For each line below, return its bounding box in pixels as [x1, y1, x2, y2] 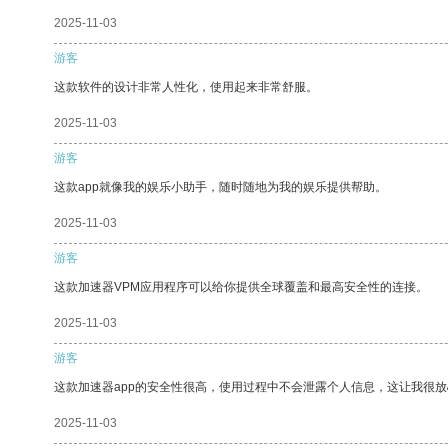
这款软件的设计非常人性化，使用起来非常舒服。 [54, 79, 318, 94]
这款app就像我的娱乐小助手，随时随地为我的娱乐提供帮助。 [54, 179, 387, 194]
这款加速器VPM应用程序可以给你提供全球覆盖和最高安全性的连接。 [54, 279, 428, 294]
